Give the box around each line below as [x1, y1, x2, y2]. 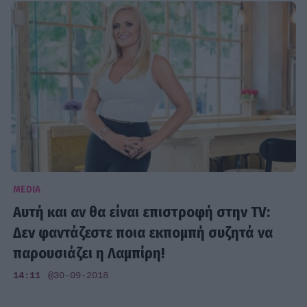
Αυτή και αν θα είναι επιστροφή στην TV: [13, 202, 271, 221]
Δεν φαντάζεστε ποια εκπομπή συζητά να [13, 223, 273, 242]
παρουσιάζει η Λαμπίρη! [13, 243, 165, 262]
